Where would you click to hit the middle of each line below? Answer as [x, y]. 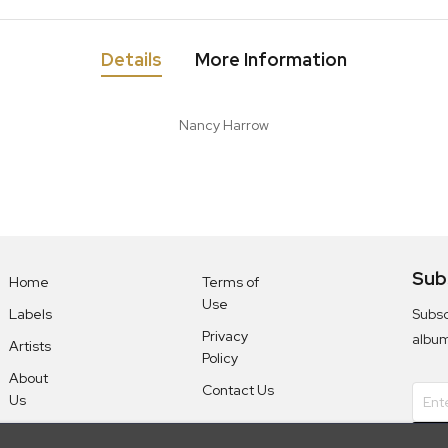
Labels [30, 314]
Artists [29, 346]
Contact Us [237, 390]
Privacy [224, 336]
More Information [270, 60]
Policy [219, 358]
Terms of [230, 282]
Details [131, 60]
